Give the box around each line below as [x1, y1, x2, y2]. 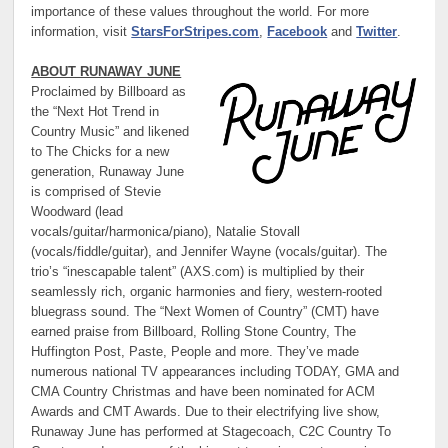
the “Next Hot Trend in [31, 105, 160, 120]
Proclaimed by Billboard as [31, 85, 187, 100]
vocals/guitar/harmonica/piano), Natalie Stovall [31, 225, 301, 240]
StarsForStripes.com [131, 24, 260, 39]
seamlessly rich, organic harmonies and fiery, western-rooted [31, 285, 383, 300]
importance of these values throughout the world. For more [31, 4, 370, 19]
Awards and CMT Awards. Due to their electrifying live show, [31, 405, 381, 420]
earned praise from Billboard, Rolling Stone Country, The [31, 325, 357, 340]
